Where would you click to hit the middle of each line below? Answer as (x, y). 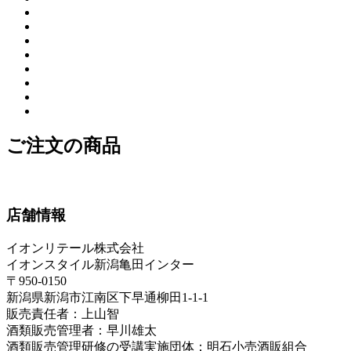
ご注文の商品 (63, 146)
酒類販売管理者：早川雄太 (81, 330)
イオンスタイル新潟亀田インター (100, 264)
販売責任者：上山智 (63, 313)
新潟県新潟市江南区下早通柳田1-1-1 (107, 297)
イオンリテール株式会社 (75, 248)
